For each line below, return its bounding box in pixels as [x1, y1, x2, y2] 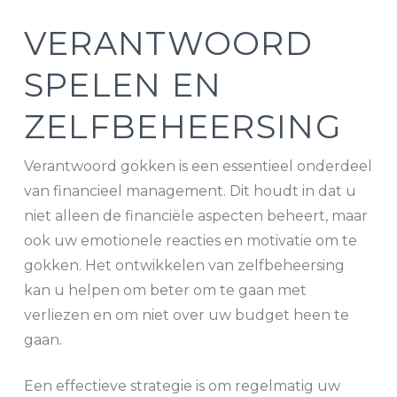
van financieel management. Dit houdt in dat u [23, 183, 356, 200]
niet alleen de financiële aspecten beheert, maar [23, 207, 368, 225]
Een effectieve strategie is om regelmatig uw [23, 378, 340, 395]
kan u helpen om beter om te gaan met [23, 282, 307, 300]
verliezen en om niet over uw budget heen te [23, 307, 349, 324]
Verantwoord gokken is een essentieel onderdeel [23, 158, 372, 175]
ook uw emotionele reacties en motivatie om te [23, 232, 357, 250]
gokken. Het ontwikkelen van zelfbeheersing [23, 257, 345, 275]
